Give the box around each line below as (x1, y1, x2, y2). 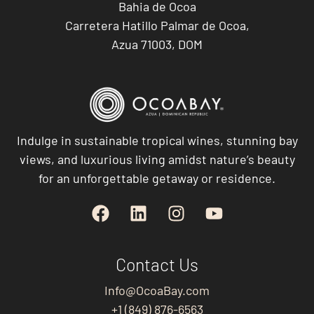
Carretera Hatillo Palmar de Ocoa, (64, 17, 250, 33)
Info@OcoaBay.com (104, 282, 210, 299)
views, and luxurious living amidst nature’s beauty (19, 151, 295, 167)
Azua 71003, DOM (111, 36, 203, 52)
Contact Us (116, 254, 198, 275)
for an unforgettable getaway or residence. (39, 170, 275, 186)
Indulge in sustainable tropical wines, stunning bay (16, 132, 298, 148)
